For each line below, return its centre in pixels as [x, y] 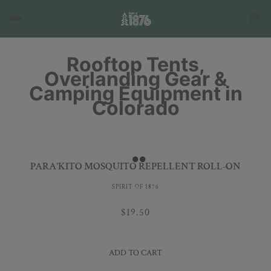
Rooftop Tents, [135, 65]
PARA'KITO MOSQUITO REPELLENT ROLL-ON [135, 167]
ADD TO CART [135, 253]
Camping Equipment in [135, 94]
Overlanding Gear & [135, 79]
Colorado [135, 108]
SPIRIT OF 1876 [135, 187]
